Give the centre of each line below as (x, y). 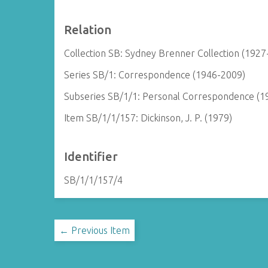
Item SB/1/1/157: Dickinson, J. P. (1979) (148, 118)
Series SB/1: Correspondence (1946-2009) (155, 75)
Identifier (91, 156)
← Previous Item (95, 230)
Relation (88, 30)
